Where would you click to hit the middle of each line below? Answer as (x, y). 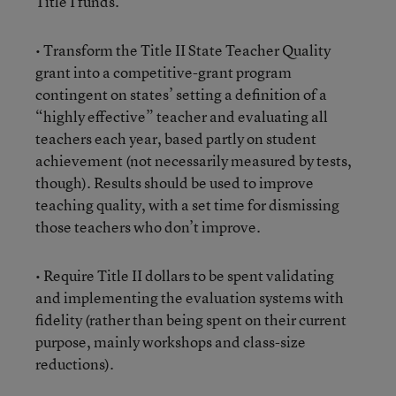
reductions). (75, 364)
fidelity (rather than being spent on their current (191, 320)
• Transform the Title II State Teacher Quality (183, 50)
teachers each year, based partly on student (176, 138)
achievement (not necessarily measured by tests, (194, 160)
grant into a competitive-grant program (164, 72)
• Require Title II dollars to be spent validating (185, 275)
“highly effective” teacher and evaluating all (182, 116)
